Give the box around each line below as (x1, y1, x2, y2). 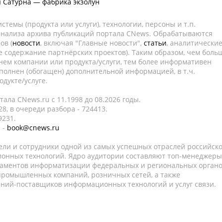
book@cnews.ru (7, 123, 59, 132)
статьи (144, 38, 166, 48)
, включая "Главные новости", (40, 38, 144, 48)
